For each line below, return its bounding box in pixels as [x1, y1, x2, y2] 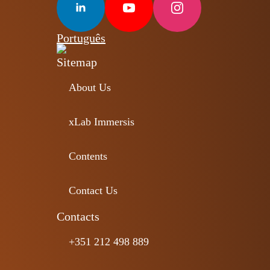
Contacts [57, 209, 100, 223]
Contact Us [69, 184, 118, 196]
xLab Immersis [69, 115, 135, 128]
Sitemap [57, 55, 98, 69]
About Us [69, 81, 111, 93]
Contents [69, 149, 108, 162]
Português [57, 31, 106, 45]
